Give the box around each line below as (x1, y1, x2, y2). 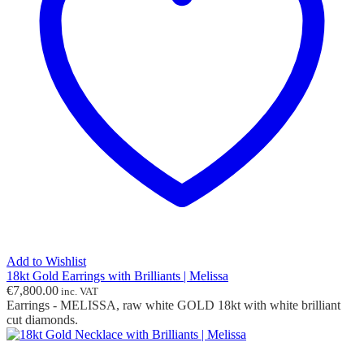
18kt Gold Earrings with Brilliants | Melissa (6, 269, 228, 284)
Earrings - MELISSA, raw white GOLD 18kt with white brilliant (6, 298, 340, 313)
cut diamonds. (6, 313, 78, 327)
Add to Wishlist (6, 254, 86, 269)
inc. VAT (58, 285, 98, 298)
